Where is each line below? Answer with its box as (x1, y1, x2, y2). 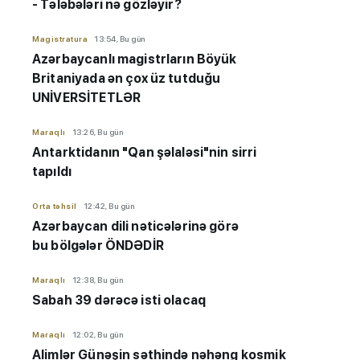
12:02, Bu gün (72, 329, 123, 340)
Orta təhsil (32, 201, 77, 211)
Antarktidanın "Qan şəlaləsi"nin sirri (32, 145, 257, 161)
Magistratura (32, 34, 88, 44)
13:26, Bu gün (72, 127, 123, 137)
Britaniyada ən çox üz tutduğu (32, 71, 221, 87)
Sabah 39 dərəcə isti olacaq (32, 292, 207, 309)
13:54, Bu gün (94, 34, 145, 44)
